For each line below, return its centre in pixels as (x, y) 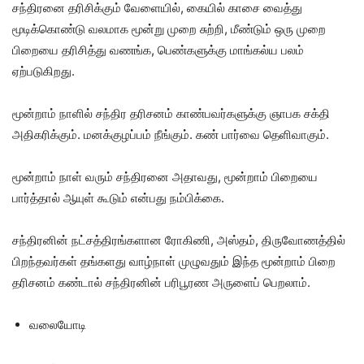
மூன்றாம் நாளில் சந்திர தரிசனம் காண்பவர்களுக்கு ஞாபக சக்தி (171, 113)
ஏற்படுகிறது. (43, 71)
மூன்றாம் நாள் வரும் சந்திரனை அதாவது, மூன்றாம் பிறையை (165, 177)
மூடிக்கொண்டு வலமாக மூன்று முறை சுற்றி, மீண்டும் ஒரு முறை (169, 29)
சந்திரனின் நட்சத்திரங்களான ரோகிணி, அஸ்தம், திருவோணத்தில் (179, 240)
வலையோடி (58, 325)
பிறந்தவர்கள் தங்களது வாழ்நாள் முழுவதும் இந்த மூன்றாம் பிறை (174, 261)
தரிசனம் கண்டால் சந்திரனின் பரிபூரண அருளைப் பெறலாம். (161, 282)
